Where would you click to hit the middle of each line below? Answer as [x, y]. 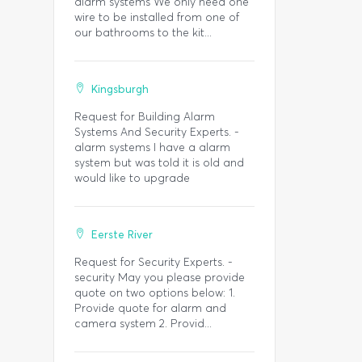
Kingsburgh [120, 89]
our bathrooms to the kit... [143, 33]
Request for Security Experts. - [154, 262]
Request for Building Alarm [145, 117]
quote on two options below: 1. [155, 293]
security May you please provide [160, 278]
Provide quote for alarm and [150, 308]
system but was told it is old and [159, 163]
